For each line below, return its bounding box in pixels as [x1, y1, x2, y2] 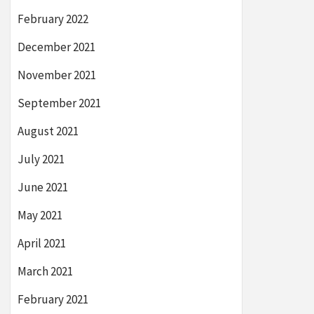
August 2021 [18, 123, 78, 139]
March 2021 [18, 264, 73, 279]
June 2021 [18, 179, 68, 195]
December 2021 [18, 39, 95, 55]
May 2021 [18, 207, 62, 223]
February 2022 [18, 11, 88, 27]
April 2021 [18, 235, 66, 251]
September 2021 [18, 95, 101, 111]
